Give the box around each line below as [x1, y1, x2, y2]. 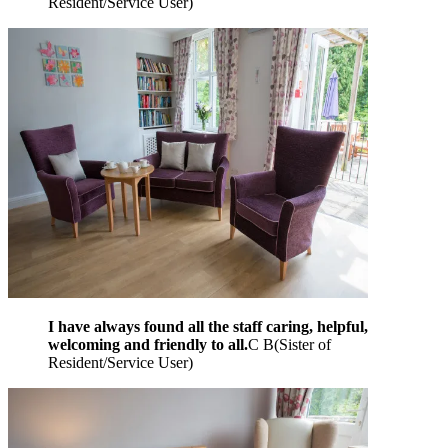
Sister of [279, 335, 331, 353]
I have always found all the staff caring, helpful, [48, 317, 368, 335]
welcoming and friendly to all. [48, 335, 248, 353]
